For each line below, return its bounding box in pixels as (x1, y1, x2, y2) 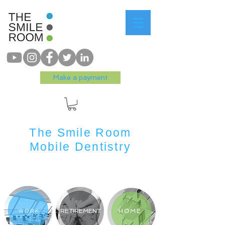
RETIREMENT (60, 207, 101, 215)
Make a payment (53, 73, 108, 81)
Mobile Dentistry (29, 140, 132, 154)
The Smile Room (29, 126, 132, 140)
